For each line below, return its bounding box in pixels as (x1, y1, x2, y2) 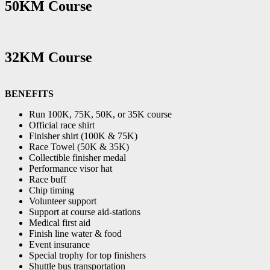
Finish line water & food (29, 228, 122, 239)
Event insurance (29, 239, 90, 250)
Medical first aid (29, 217, 90, 228)
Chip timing (29, 184, 74, 195)
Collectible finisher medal (29, 152, 126, 163)
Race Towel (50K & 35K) (29, 141, 129, 152)
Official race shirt (29, 119, 95, 130)
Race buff (29, 174, 66, 184)
